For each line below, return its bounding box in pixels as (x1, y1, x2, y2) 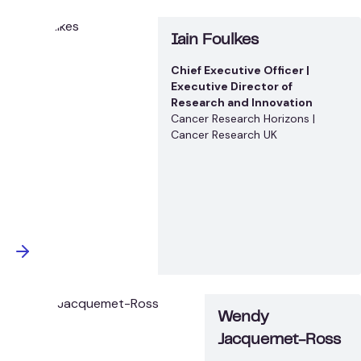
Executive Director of (170, 78, 293, 93)
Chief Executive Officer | (170, 62, 309, 77)
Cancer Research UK (170, 127, 277, 142)
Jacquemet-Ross (217, 333, 341, 347)
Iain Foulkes (170, 33, 259, 48)
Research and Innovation (170, 94, 313, 110)
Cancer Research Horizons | (170, 110, 315, 126)
